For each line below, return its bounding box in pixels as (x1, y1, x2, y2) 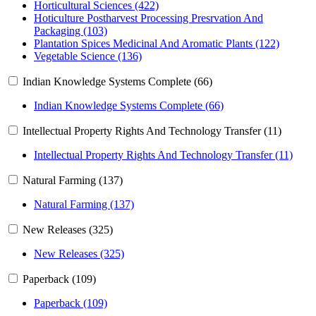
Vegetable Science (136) (34, 50, 142, 63)
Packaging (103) (34, 25, 107, 37)
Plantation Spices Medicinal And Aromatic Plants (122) (34, 37, 279, 50)
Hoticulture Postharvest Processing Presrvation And (34, 12, 263, 25)
